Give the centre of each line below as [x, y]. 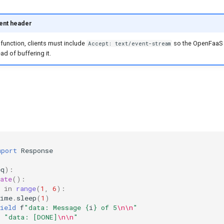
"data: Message [54, 208]
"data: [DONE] [31, 217]
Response [37, 151]
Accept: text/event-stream [129, 44]
